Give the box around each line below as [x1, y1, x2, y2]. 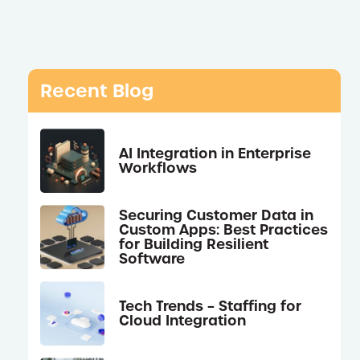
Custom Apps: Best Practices [119, 220, 329, 239]
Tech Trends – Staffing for [119, 297, 302, 315]
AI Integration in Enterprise [119, 144, 312, 162]
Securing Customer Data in [119, 206, 314, 224]
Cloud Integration [119, 311, 247, 329]
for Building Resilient [119, 235, 269, 253]
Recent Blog [40, 79, 154, 103]
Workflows [119, 158, 198, 177]
